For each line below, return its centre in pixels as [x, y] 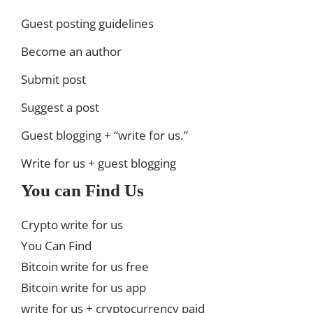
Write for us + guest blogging [99, 163]
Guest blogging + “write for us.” [104, 136]
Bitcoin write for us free [85, 267]
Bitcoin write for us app [83, 288]
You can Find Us [82, 191]
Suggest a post [60, 108]
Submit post [53, 80]
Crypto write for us [72, 225]
